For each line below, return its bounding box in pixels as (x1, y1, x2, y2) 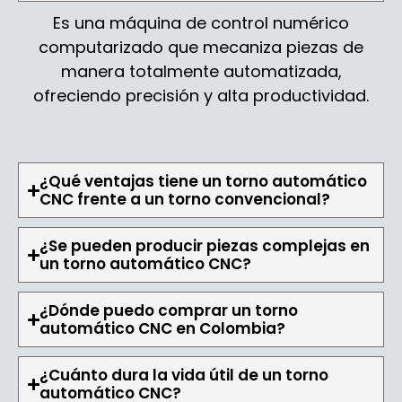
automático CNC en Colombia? (39, 318, 286, 340)
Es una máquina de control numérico (53, 11, 349, 34)
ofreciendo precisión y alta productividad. (33, 83, 369, 107)
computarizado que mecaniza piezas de (39, 35, 363, 58)
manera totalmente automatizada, (60, 59, 342, 83)
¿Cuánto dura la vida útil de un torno (39, 364, 329, 387)
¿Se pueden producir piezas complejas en (39, 235, 371, 258)
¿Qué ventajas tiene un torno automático (39, 170, 368, 193)
